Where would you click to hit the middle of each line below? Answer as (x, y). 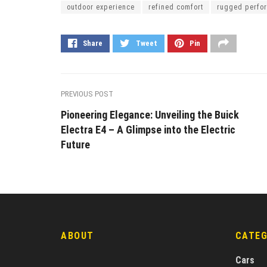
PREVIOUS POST (87, 94)
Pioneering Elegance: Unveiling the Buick (150, 114)
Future (75, 144)
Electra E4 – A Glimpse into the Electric (148, 129)
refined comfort (176, 7)
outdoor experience (101, 7)
